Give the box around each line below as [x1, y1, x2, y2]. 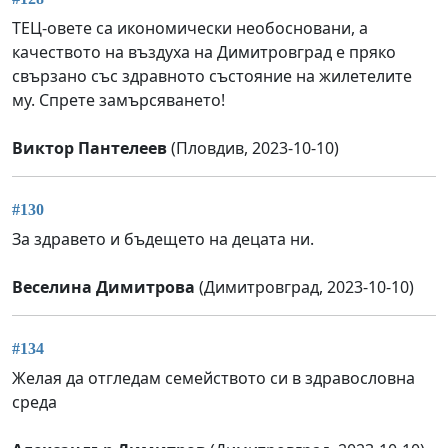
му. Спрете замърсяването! [12, 88, 225, 111]
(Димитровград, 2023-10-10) [195, 276, 414, 299]
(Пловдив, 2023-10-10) [167, 136, 339, 159]
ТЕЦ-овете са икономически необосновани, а [12, 16, 368, 39]
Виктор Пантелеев [12, 136, 167, 159]
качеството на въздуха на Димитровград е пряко [12, 40, 396, 63]
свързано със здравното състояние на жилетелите [12, 64, 412, 87]
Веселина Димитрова [12, 276, 195, 299]
